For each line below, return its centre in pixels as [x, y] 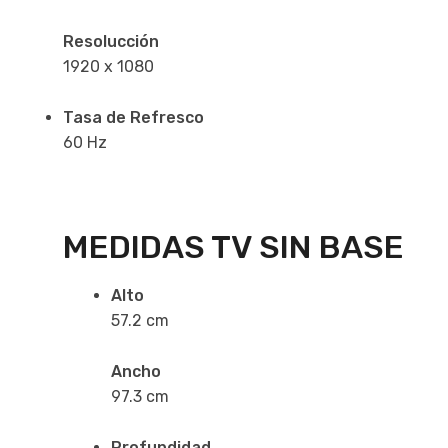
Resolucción [111, 41]
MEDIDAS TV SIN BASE [233, 246]
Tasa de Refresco [133, 117]
